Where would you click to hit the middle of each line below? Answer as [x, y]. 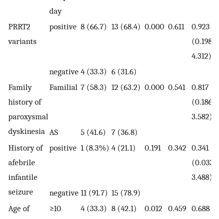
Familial [64, 87]
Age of [19, 208]
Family [20, 87]
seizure [21, 192]
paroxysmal [28, 117]
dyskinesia [27, 131]
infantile [23, 177]
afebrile [22, 163]
